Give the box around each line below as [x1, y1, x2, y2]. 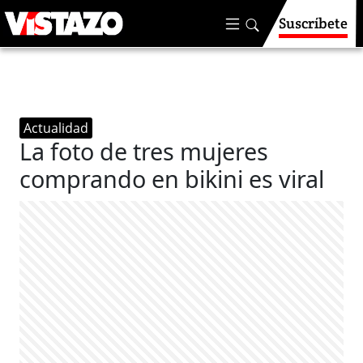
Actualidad [23, 119, 89, 137]
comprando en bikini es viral [19, 163, 325, 194]
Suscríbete [279, 14, 348, 32]
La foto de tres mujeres [19, 135, 269, 167]
